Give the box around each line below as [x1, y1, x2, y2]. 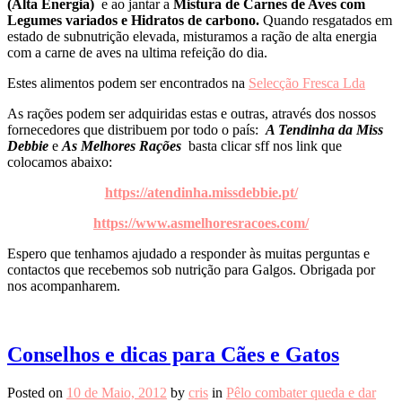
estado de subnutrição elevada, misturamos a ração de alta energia [7, 28, 377, 44]
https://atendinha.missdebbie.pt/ [104, 184, 298, 200]
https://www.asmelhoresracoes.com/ [93, 214, 309, 231]
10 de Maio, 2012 [66, 384, 167, 400]
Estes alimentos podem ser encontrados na [7, 74, 249, 91]
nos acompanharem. [7, 277, 120, 293]
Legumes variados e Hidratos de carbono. [7, 12, 259, 28]
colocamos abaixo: [7, 153, 112, 170]
